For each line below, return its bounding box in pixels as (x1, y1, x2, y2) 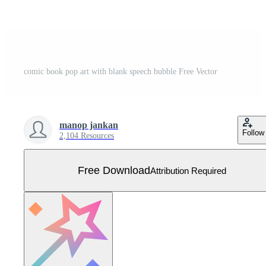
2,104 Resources (59, 131, 114, 141)
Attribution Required (150, 165, 226, 176)
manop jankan (59, 120, 118, 131)
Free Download (78, 164, 150, 176)
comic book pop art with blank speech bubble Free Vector (24, 67, 217, 77)
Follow (242, 128, 264, 138)
